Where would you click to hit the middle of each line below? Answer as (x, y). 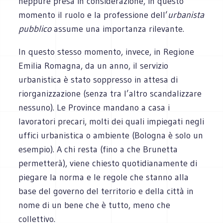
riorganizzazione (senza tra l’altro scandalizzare (110, 93)
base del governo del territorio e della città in (106, 191)
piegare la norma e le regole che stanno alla (104, 177)
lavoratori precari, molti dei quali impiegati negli (111, 121)
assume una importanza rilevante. (118, 29)
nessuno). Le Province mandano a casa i (94, 107)
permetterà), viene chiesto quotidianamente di (108, 163)
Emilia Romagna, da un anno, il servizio (94, 65)
